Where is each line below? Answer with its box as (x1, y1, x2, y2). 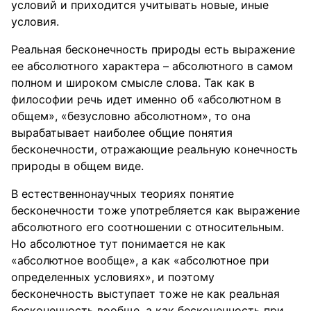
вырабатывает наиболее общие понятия (11, 126, 233, 140)
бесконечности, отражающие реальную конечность (11, 142, 298, 156)
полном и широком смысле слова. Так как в (11, 76, 255, 90)
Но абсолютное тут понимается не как (11, 237, 226, 251)
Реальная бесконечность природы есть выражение (11, 42, 295, 56)
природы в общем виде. (11, 159, 144, 173)
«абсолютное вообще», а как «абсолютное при (11, 253, 269, 267)
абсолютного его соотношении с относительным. (11, 220, 284, 234)
